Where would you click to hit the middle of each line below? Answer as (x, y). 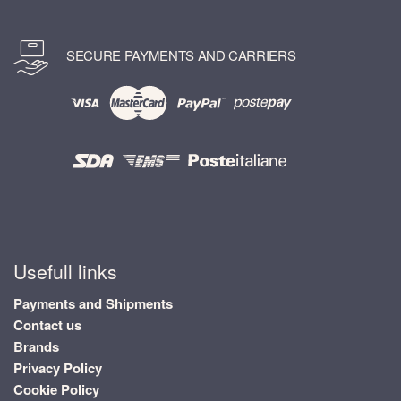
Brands (36, 347)
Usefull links (65, 271)
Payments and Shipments (93, 304)
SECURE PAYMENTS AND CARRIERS (181, 55)
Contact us (47, 325)
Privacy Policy (58, 368)
